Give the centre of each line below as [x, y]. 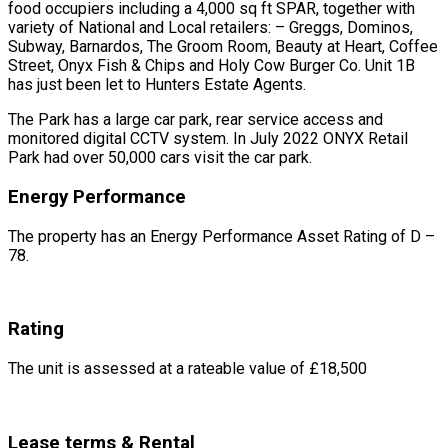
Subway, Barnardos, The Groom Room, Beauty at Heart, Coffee [223, 47]
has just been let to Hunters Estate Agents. [157, 85]
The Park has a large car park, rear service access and [195, 120]
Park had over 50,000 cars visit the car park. [160, 158]
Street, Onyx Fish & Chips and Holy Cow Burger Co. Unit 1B [211, 66]
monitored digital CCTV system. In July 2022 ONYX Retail [208, 139]
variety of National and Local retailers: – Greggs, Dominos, [210, 28]
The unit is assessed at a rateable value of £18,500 [187, 369]
